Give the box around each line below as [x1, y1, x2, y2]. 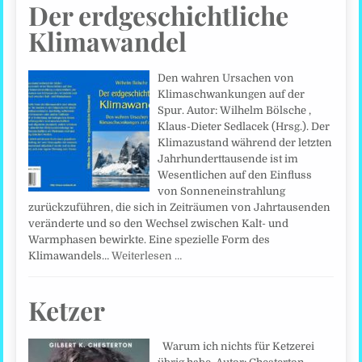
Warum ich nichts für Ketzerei [158, 339, 315, 352]
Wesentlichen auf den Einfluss [158, 168, 313, 181]
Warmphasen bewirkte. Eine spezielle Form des [28, 233, 271, 246]
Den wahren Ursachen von [158, 71, 295, 84]
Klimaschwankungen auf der [158, 87, 305, 100]
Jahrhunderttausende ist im [158, 152, 299, 165]
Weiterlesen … [112, 249, 183, 262]
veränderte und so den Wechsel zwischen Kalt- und [28, 217, 289, 229]
